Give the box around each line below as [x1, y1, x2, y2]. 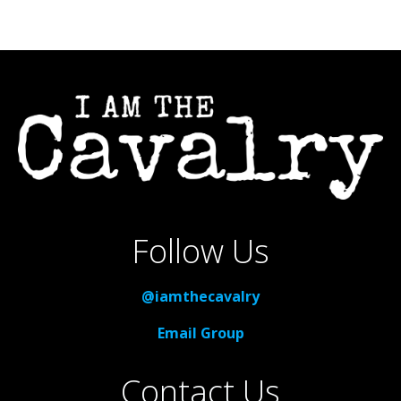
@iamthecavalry [141, 286, 260, 307]
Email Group [157, 323, 244, 344]
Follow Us [132, 229, 269, 274]
